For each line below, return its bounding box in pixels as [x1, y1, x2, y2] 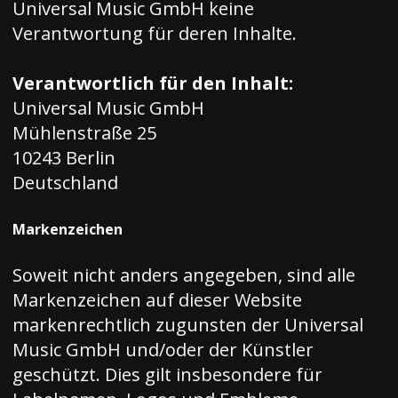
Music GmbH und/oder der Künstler [12, 338, 314, 362]
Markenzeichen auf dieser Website [12, 288, 302, 312]
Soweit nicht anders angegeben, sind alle [12, 263, 355, 287]
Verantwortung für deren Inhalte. [12, 21, 297, 45]
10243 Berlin [12, 146, 115, 170]
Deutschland [12, 171, 118, 195]
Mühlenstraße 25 [12, 121, 156, 145]
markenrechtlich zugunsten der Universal [12, 313, 363, 337]
